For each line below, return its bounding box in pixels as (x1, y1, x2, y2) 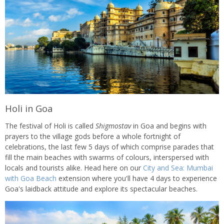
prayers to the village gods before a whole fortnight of (5, 131, 180, 141)
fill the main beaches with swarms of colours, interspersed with (5, 152, 209, 162)
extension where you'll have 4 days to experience (56, 173, 217, 183)
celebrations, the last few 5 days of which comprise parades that (5, 141, 214, 151)
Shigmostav (95, 120, 133, 130)
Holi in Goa (5, 102, 52, 115)
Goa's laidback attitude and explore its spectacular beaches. (5, 183, 197, 193)
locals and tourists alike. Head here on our (5, 162, 143, 172)
